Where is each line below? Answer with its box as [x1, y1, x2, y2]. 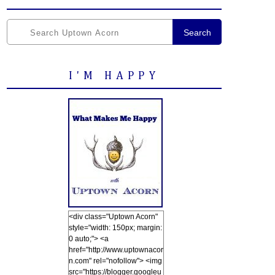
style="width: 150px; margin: [69, 223, 162, 232]
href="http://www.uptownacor [69, 246, 163, 254]
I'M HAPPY [69, 71, 160, 82]
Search [183, 28, 211, 37]
